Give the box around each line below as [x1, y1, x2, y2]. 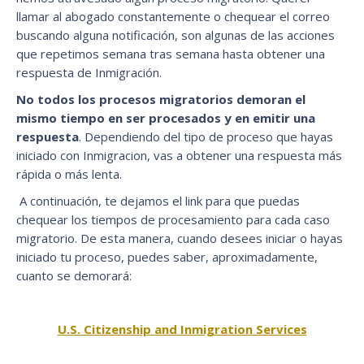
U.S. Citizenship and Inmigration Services [57, 320, 307, 337]
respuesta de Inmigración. [16, 63, 162, 80]
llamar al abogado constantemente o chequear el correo [16, 7, 330, 24]
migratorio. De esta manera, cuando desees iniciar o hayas [16, 229, 343, 246]
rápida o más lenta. [16, 165, 122, 182]
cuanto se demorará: [16, 266, 132, 284]
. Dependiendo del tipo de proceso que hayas [79, 128, 333, 145]
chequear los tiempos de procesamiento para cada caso [16, 210, 330, 227]
